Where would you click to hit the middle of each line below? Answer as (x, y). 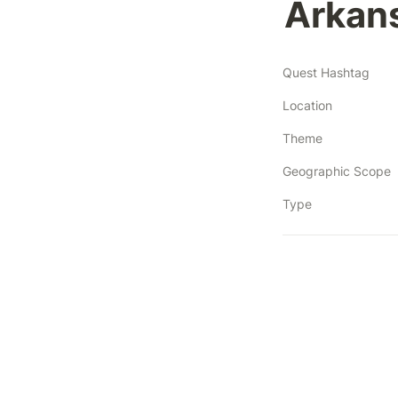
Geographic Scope (337, 171)
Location (307, 105)
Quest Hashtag (326, 72)
